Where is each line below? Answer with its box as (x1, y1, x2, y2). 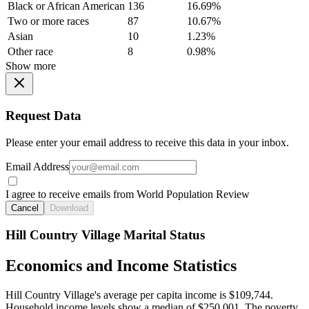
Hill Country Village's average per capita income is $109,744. (6, 289, 273, 301)
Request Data (6, 108, 81, 123)
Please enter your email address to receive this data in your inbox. (6, 136, 289, 148)
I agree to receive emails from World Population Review (6, 188, 250, 200)
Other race (8, 46, 53, 58)
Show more (6, 60, 56, 72)
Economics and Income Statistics (6, 257, 237, 275)
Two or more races (8, 15, 89, 28)
